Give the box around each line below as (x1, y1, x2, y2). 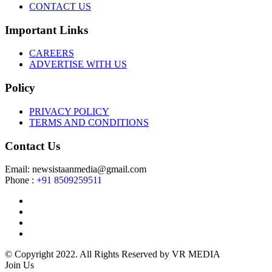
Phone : (5, 175, 36, 186)
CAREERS (29, 48, 74, 59)
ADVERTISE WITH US (29, 59, 127, 70)
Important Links (5, 23, 88, 36)
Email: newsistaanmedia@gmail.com (5, 164, 146, 175)
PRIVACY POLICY (29, 106, 109, 117)
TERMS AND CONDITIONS (29, 117, 149, 127)
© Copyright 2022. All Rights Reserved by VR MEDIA (5, 249, 220, 260)
